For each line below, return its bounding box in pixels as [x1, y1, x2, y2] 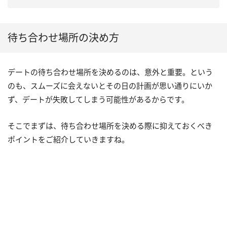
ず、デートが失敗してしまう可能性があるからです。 [8, 94, 189, 104]
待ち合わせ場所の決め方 [8, 30, 119, 45]
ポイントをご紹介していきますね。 [8, 134, 129, 144]
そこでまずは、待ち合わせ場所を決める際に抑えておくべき [8, 120, 212, 131]
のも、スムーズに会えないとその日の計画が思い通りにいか [8, 80, 212, 91]
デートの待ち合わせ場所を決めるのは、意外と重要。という [8, 66, 213, 77]
